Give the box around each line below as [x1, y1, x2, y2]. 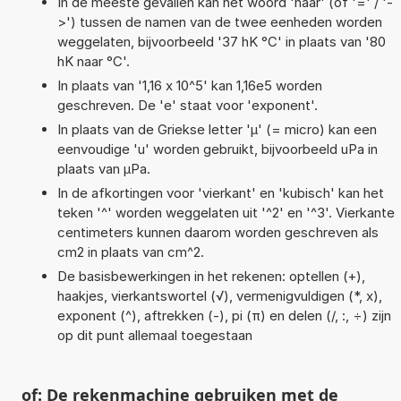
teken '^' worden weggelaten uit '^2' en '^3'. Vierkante [56, 203, 395, 221]
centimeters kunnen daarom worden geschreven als [56, 223, 379, 241]
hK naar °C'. [56, 52, 130, 70]
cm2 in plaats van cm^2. [56, 243, 204, 260]
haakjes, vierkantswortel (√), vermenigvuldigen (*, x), [56, 286, 382, 304]
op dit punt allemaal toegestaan [56, 326, 252, 344]
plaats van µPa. [56, 159, 150, 177]
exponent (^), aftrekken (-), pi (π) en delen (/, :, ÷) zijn [56, 306, 391, 324]
